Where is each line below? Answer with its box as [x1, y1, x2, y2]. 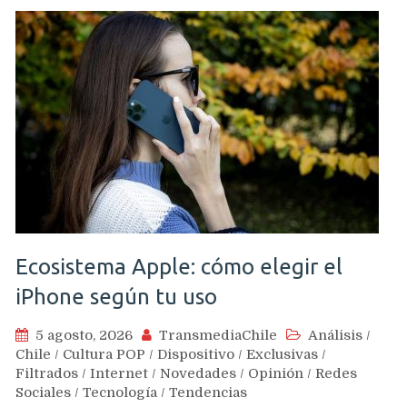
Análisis [308, 326, 362, 343]
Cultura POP [63, 345, 145, 362]
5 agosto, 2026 [35, 326, 133, 343]
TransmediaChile [159, 326, 277, 343]
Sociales [15, 383, 71, 401]
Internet [90, 364, 148, 382]
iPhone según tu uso [15, 283, 217, 309]
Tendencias [169, 383, 247, 401]
